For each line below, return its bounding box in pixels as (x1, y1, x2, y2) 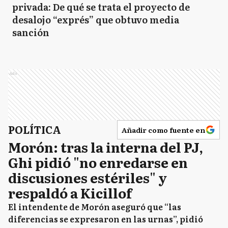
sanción (12, 25, 49, 39)
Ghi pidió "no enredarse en (8, 152, 188, 172)
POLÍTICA (8, 122, 61, 137)
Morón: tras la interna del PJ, (8, 137, 203, 157)
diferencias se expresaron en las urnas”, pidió (8, 213, 203, 225)
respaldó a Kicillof (8, 183, 132, 203)
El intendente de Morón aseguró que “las (8, 201, 181, 213)
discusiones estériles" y (8, 167, 167, 187)
